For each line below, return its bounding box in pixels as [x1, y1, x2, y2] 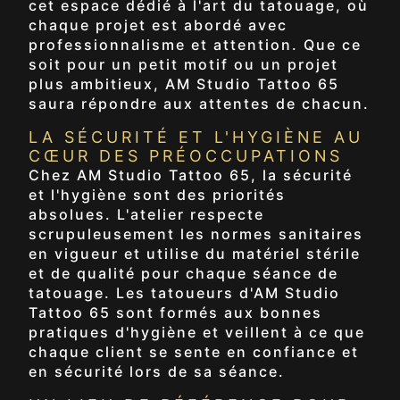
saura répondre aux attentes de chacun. [29, 94, 370, 112]
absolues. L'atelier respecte [29, 204, 264, 223]
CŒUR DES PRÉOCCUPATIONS [29, 146, 343, 165]
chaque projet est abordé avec [29, 15, 287, 34]
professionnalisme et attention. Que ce [29, 35, 362, 54]
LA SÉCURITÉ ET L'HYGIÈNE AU [29, 127, 363, 146]
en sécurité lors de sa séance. [29, 362, 285, 380]
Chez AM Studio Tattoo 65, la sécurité [29, 165, 353, 184]
